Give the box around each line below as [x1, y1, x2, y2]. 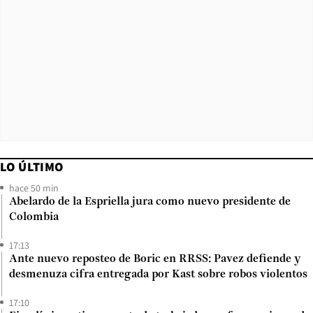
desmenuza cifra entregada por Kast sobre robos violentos [9, 268, 307, 280]
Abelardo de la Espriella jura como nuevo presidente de [9, 196, 291, 208]
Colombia [9, 211, 59, 223]
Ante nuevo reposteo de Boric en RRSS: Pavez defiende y [9, 253, 300, 265]
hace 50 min [9, 181, 59, 194]
